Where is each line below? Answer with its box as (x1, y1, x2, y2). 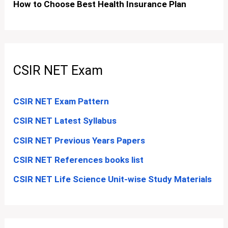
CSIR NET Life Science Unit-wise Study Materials (13, 174, 212, 185)
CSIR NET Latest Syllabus (13, 116, 117, 126)
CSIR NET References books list (13, 154, 144, 165)
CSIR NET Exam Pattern (13, 96, 109, 107)
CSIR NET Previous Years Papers (13, 135, 146, 146)
